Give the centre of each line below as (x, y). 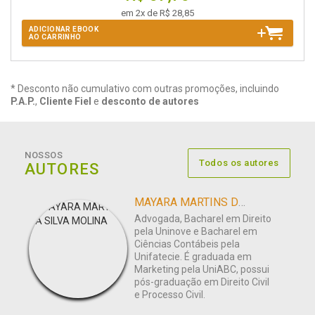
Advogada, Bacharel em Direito (203, 219)
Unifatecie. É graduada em (193, 257)
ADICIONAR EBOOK (64, 30)
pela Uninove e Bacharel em (196, 232)
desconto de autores (150, 102)
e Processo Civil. (170, 295)
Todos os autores (239, 163)
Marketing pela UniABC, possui (202, 270)
